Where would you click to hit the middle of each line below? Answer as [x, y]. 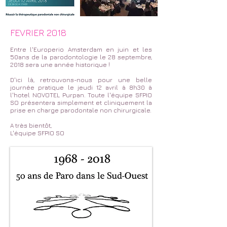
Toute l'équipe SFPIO [119, 95]
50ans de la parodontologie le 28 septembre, [81, 57]
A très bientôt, [31, 125]
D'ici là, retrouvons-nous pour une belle [81, 80]
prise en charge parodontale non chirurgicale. [81, 110]
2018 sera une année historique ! [60, 65]
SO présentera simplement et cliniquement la [81, 103]
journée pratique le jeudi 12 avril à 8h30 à [81, 87]
